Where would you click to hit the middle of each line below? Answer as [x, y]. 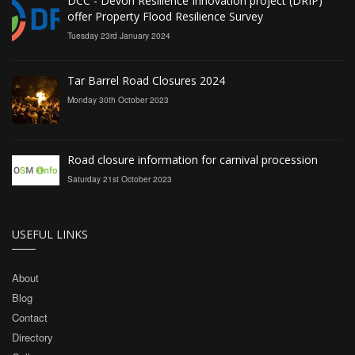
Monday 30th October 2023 [118, 99]
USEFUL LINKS [50, 234]
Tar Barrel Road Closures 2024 [146, 80]
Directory [32, 337]
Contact [30, 317]
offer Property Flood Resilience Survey [165, 16]
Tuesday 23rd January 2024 [119, 35]
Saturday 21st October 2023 [120, 178]
